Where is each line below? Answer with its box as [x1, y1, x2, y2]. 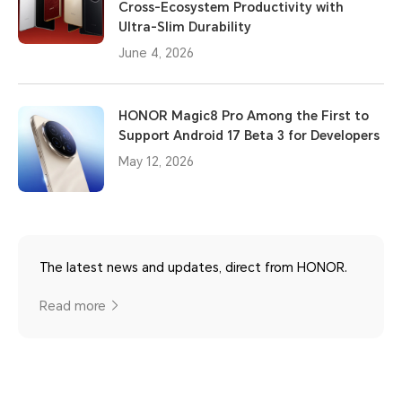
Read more [39, 299, 106, 313]
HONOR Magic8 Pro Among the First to [118, 109, 369, 123]
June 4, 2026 [118, 46, 194, 60]
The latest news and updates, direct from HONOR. [39, 260, 347, 275]
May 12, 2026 [118, 154, 194, 169]
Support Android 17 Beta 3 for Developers [118, 128, 380, 143]
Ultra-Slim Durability [118, 20, 251, 34]
